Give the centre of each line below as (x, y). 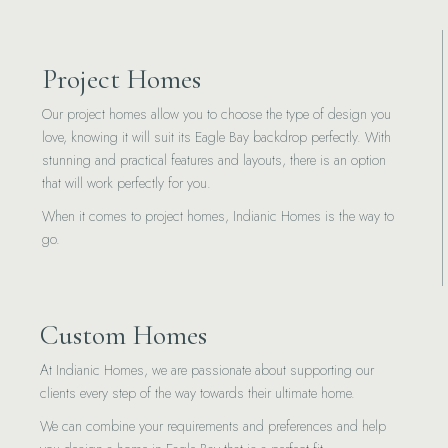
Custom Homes (124, 335)
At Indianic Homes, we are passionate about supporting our (207, 370)
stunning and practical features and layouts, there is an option (214, 160)
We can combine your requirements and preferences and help (213, 426)
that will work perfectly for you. (127, 183)
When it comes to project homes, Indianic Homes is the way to (218, 216)
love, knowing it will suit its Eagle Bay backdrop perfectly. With (217, 137)
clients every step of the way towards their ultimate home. (198, 393)
